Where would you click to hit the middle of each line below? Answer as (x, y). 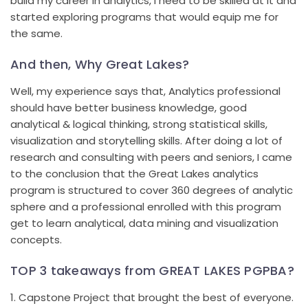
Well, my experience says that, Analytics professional (145, 91)
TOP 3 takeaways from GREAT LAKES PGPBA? (152, 270)
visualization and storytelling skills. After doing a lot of (146, 140)
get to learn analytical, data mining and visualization (144, 223)
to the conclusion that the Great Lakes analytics (134, 173)
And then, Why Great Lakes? (100, 64)
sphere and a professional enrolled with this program (146, 206)
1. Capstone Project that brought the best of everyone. (152, 297)
